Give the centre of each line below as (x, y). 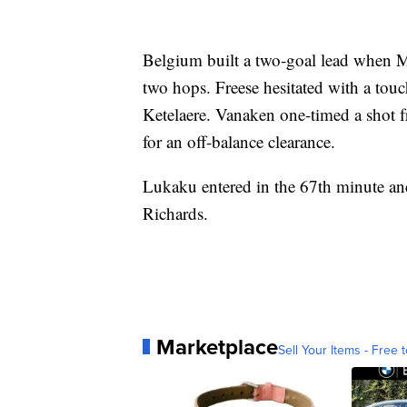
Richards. (175, 213)
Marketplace (217, 347)
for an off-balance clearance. (239, 141)
